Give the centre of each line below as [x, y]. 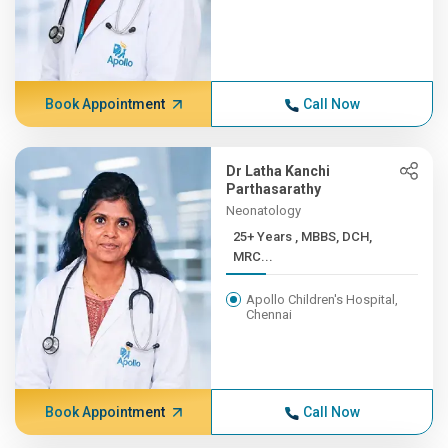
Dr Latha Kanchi [278, 171]
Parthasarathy [274, 189]
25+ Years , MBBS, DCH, [264, 236]
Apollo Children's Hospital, [322, 299]
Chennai [269, 314]
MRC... [253, 256]
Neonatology [264, 210]
